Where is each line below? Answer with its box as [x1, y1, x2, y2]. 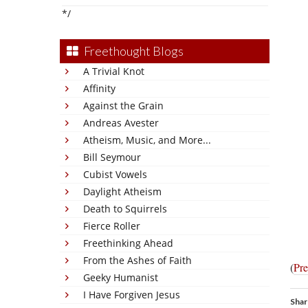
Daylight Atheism [83, 185, 162, 198]
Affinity [83, 82, 115, 95]
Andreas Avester [83, 116, 159, 129]
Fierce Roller [83, 219, 140, 232]
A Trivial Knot [83, 65, 144, 78]
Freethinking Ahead [83, 236, 173, 250]
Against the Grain [83, 99, 164, 112]
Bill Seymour [83, 151, 141, 164]
